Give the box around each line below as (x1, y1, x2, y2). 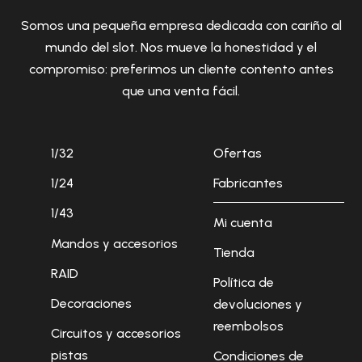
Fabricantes (213, 175, 284, 192)
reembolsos (213, 318, 284, 334)
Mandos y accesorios (50, 235, 178, 251)
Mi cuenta (213, 214, 273, 230)
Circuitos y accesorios (50, 325, 181, 341)
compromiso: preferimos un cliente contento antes (28, 61, 334, 78)
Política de (213, 274, 275, 290)
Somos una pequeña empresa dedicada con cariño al (20, 18, 342, 34)
